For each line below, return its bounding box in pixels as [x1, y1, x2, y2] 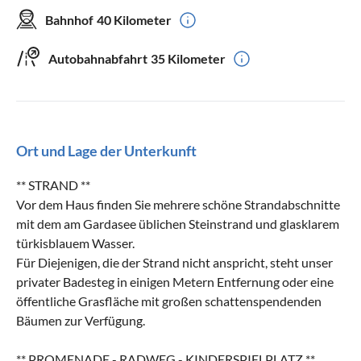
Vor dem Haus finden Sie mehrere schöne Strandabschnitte [16, 196, 340, 212]
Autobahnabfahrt [48, 50, 147, 66]
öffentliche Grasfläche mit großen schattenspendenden [16, 293, 322, 309]
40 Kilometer [97, 11, 172, 27]
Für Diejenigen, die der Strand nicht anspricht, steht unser [16, 254, 333, 270]
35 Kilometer [151, 50, 226, 66]
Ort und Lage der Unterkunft [16, 141, 197, 160]
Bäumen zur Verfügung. [16, 312, 145, 328]
